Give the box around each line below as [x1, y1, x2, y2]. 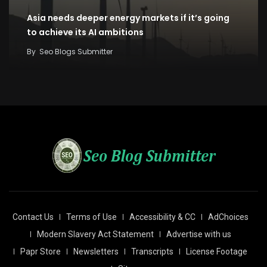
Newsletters [73, 247, 119, 257]
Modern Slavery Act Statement [36, 229, 154, 240]
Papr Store [20, 247, 61, 257]
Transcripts [131, 247, 173, 257]
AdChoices [208, 212, 249, 222]
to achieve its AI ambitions [27, 26, 144, 39]
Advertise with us [166, 229, 231, 240]
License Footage [186, 247, 247, 257]
